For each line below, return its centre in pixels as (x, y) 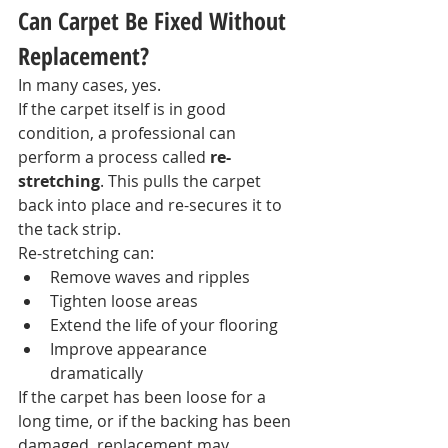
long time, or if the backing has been (156, 421)
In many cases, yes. (89, 85)
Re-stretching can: (86, 253)
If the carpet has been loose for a (144, 397)
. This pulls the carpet (182, 181)
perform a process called (114, 157)
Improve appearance (130, 349)
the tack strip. (69, 229)
